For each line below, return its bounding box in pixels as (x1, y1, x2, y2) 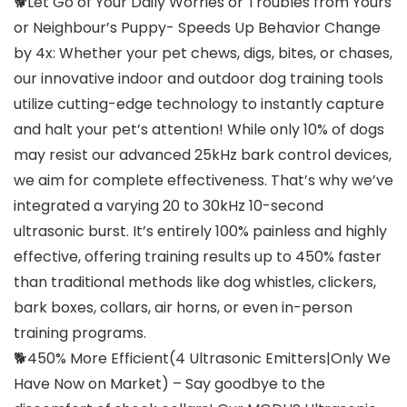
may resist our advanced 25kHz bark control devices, (14, 144, 392, 166)
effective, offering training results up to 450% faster (14, 246, 382, 268)
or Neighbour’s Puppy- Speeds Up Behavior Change (14, 17, 381, 39)
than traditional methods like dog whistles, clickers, (14, 272, 376, 293)
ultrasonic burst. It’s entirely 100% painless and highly (14, 221, 387, 243)
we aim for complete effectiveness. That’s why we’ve (14, 170, 393, 192)
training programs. (14, 323, 146, 344)
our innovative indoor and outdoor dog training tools (14, 68, 383, 90)
